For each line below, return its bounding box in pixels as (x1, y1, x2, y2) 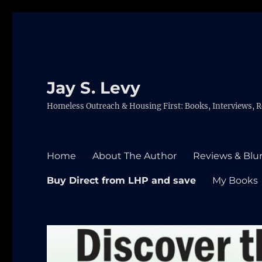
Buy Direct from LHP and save (47, 174, 196, 186)
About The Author (92, 150, 177, 161)
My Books (212, 174, 258, 186)
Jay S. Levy (47, 78, 141, 98)
